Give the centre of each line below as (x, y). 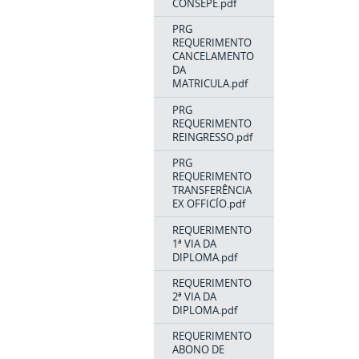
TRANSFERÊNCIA (212, 190)
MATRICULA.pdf (210, 84)
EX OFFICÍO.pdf (208, 204)
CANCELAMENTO (213, 56)
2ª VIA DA (194, 297)
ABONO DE (198, 350)
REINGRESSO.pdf (212, 137)
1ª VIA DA (194, 243)
